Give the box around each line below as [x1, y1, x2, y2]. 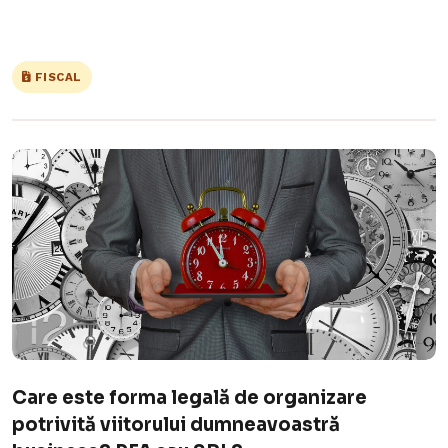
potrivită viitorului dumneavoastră [12, 413, 340, 437]
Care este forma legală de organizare [12, 386, 367, 410]
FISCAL [31, 69, 82, 84]
